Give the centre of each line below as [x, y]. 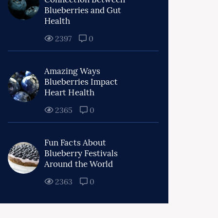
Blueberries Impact [81, 82]
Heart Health [69, 92]
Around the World [79, 164]
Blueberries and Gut [83, 10]
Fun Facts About [75, 143]
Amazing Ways [72, 71]
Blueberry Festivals [81, 153]
